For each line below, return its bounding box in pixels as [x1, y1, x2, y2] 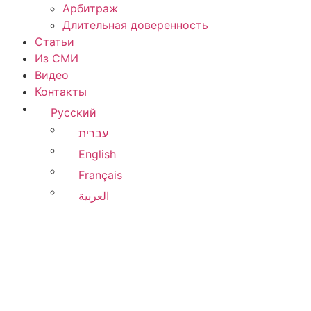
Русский [50, 105, 96, 119]
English [78, 146, 116, 161]
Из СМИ [35, 51, 78, 65]
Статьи [35, 34, 74, 49]
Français [78, 167, 122, 182]
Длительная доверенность [62, 17, 208, 32]
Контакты [35, 84, 87, 99]
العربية [78, 188, 109, 203]
